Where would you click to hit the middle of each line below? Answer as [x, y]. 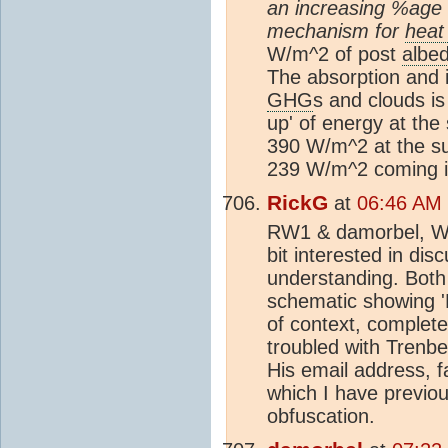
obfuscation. [321, 415]
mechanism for [336, 30]
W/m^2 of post [334, 53]
